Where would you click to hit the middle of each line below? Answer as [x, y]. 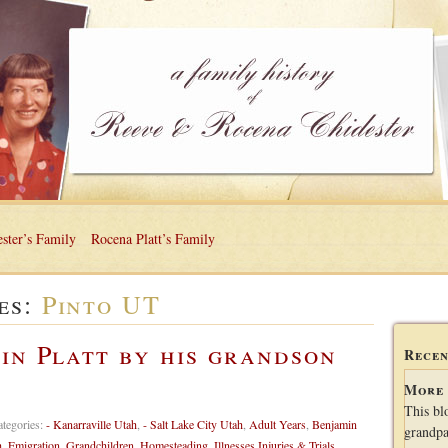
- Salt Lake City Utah [193, 424]
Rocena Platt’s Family [153, 238]
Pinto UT [101, 304]
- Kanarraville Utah [91, 424]
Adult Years [277, 424]
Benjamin [334, 424]
